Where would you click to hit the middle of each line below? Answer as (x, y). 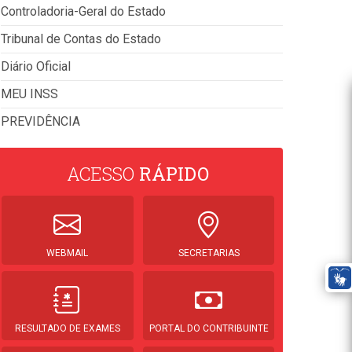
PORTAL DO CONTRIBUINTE (209, 329)
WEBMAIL (68, 253)
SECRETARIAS (209, 253)
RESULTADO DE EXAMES (67, 329)
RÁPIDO (174, 174)
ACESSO (103, 174)
